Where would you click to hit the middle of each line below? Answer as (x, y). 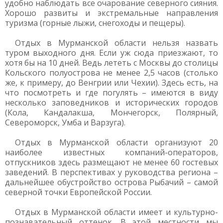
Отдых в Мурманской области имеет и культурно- (116, 212)
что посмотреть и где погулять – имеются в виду (111, 93)
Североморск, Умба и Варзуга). (65, 122)
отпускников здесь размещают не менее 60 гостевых (111, 162)
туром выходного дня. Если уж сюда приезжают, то (111, 53)
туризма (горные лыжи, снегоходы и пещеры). (95, 23)
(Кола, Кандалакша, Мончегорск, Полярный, (111, 112)
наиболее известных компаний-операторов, (111, 152)
